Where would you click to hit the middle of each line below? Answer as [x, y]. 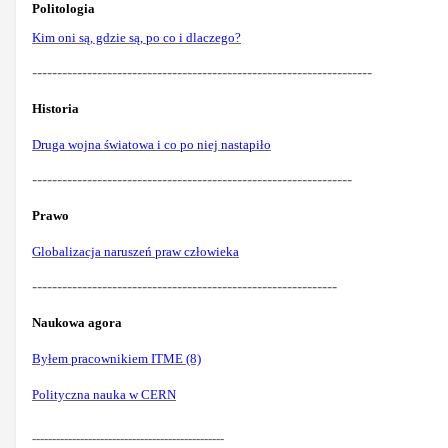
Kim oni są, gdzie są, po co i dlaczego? [136, 37]
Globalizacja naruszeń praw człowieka [135, 251]
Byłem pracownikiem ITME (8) [116, 358]
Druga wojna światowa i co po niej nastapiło [151, 144]
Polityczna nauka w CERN [104, 394]
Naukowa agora [77, 322]
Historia [55, 108]
